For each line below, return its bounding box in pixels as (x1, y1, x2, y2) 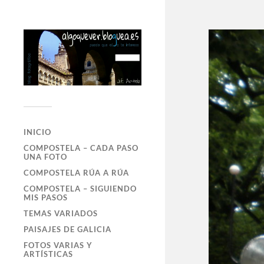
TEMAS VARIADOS (24, 208, 98, 218)
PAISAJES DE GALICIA (24, 224, 111, 234)
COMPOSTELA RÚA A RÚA (24, 167, 129, 177)
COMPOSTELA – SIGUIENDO (24, 183, 137, 193)
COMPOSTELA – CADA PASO (24, 143, 138, 153)
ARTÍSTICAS (24, 249, 73, 259)
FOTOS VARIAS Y (24, 240, 93, 250)
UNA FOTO (24, 151, 67, 161)
